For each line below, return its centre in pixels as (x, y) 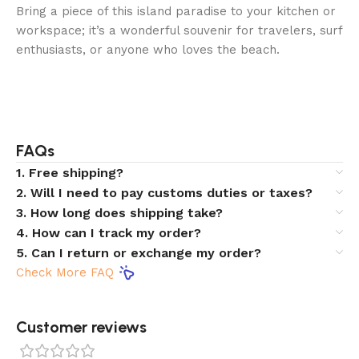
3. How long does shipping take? (119, 212)
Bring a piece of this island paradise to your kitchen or (176, 11)
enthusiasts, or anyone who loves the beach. (148, 49)
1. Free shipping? (70, 172)
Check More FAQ (65, 272)
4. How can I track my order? (109, 232)
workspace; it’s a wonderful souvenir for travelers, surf (179, 30)
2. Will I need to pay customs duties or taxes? (164, 192)
